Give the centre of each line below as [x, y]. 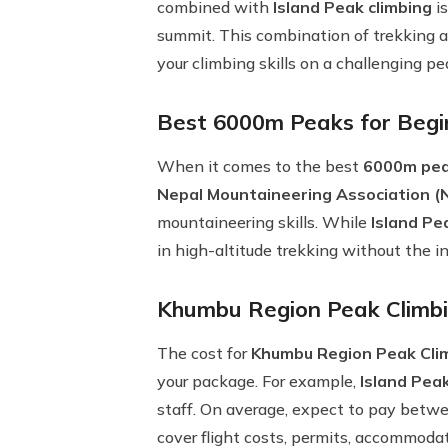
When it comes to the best [260, 166]
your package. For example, [258, 381]
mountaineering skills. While [264, 222]
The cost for [204, 353]
